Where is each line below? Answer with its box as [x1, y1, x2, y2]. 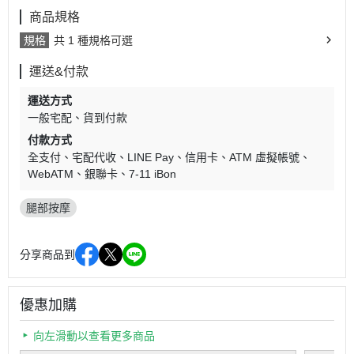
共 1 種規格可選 [54, 34, 133, 47]
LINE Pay [127, 151, 174, 164]
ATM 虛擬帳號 [229, 151, 299, 164]
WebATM [28, 168, 73, 180]
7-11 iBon [129, 168, 176, 180]
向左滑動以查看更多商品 [33, 330, 155, 342]
